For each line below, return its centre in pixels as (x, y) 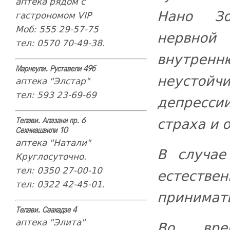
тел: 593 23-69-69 (56, 95)
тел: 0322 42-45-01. (60, 184)
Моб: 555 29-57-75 (57, 29)
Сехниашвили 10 (41, 131)
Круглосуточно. (51, 156)
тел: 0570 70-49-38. (60, 43)
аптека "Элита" (50, 222)
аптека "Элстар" (52, 81)
